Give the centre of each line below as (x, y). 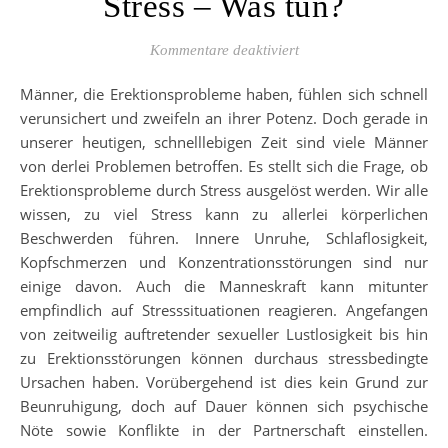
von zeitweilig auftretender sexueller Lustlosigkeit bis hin (224, 333)
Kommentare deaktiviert (224, 49)
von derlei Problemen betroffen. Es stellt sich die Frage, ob (224, 165)
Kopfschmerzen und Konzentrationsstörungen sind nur (224, 261)
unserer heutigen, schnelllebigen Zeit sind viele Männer (224, 141)
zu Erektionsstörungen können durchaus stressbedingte (224, 357)
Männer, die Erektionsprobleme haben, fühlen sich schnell (27, 93)
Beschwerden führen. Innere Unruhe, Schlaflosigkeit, (224, 237)
